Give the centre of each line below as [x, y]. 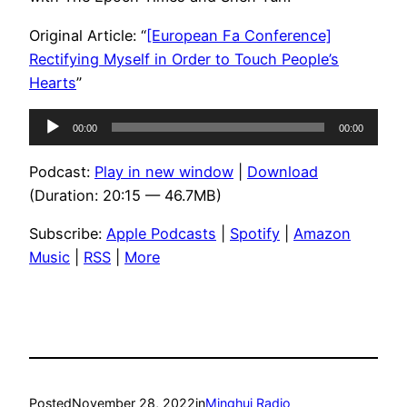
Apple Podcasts [161, 234]
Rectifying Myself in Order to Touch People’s [184, 59]
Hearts [53, 82]
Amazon [322, 234]
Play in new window [164, 172]
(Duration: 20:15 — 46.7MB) [125, 196]
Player [50, 143]
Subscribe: [68, 234]
